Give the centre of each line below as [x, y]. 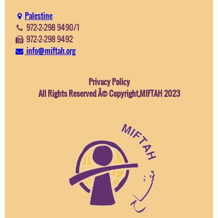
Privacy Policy [109, 82]
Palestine [38, 15]
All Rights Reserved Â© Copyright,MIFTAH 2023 [109, 93]
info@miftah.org [50, 50]
